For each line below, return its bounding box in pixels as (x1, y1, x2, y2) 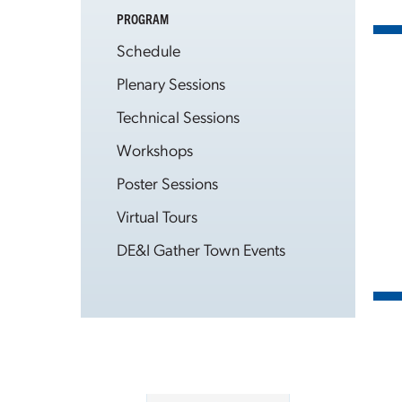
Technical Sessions (117, 106, 240, 127)
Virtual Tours (117, 205, 197, 226)
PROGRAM (117, 10, 169, 27)
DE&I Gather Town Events (117, 239, 285, 259)
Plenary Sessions (117, 73, 225, 93)
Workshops (117, 139, 193, 160)
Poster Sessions (117, 172, 218, 193)
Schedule (117, 39, 180, 60)
